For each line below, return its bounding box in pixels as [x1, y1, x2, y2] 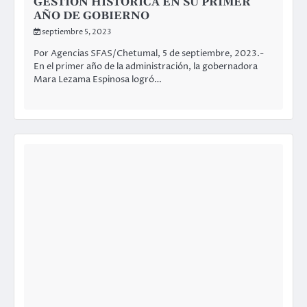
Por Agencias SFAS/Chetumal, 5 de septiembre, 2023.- [34, 47, 264, 60]
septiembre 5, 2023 [42, 26, 111, 37]
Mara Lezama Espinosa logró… [34, 73, 162, 86]
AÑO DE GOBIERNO [34, 8, 149, 23]
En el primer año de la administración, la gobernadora [34, 60, 258, 73]
